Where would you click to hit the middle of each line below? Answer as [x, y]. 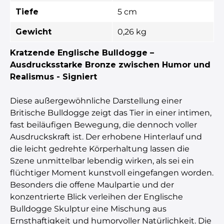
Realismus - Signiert [53, 76]
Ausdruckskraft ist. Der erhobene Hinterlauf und [106, 136]
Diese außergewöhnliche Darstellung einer [96, 100]
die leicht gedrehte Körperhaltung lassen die [100, 148]
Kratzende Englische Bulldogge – [82, 52]
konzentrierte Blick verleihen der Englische [96, 196]
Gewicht [33, 31]
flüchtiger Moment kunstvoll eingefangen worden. [112, 172]
